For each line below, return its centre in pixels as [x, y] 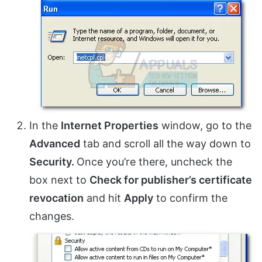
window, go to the [205, 126]
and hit [104, 198]
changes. [52, 216]
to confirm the [190, 198]
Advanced [55, 144]
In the [45, 126]
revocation [56, 198]
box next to [59, 180]
